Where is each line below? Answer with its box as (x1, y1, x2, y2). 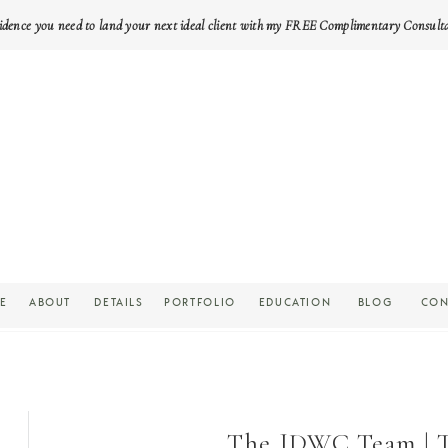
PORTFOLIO (164, 295, 236, 309)
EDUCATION (258, 295, 332, 309)
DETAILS (94, 295, 144, 309)
